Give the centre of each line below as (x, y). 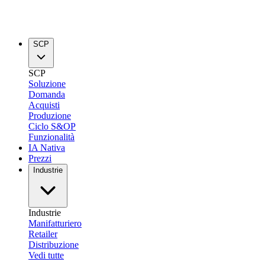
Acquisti (44, 105)
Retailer (43, 234)
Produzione (50, 116)
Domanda (47, 94)
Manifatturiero (55, 223)
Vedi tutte (46, 255)
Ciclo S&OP (52, 126)
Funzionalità (51, 137)
